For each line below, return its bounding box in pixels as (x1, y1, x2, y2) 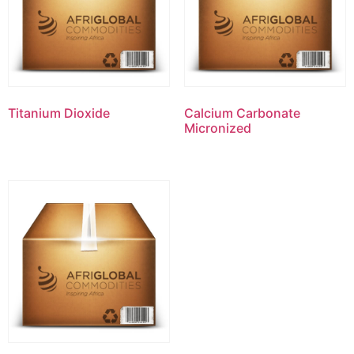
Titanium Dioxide (8, 105, 110, 122)
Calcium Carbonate (183, 105, 300, 122)
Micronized (183, 120, 251, 137)
